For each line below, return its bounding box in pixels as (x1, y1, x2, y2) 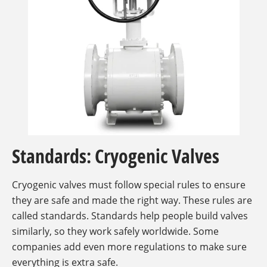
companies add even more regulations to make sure (12, 240, 247, 254)
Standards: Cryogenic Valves (12, 143, 219, 169)
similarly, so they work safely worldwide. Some (12, 225, 219, 238)
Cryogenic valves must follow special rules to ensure (12, 178, 246, 192)
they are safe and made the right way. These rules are (12, 194, 252, 207)
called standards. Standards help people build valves (12, 209, 248, 223)
